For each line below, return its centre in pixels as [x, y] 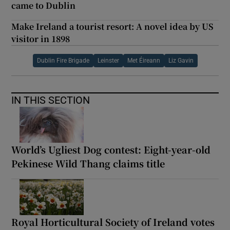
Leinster [108, 61]
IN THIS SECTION [51, 100]
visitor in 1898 [41, 39]
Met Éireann [143, 61]
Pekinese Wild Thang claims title [88, 164]
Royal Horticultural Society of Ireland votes [113, 222]
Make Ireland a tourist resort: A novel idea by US [113, 27]
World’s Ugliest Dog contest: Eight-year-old [111, 150]
